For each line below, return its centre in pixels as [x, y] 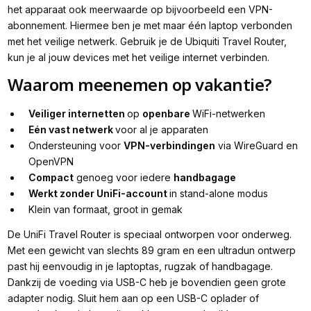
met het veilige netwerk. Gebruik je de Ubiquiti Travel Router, [147, 41]
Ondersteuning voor [76, 146]
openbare [168, 114]
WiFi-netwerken [229, 114]
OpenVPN [51, 162]
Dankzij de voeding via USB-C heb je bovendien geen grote [146, 282]
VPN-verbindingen [170, 146]
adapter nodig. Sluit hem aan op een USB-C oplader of [133, 298]
